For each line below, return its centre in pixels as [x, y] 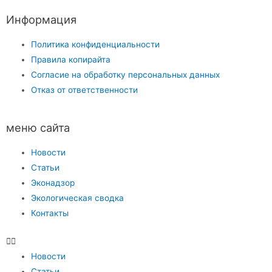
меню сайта [38, 128]
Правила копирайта [71, 59]
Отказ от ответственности [85, 90]
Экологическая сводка [78, 198]
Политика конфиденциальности [96, 44]
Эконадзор [53, 183]
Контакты [50, 213]
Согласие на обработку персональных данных [126, 74]
